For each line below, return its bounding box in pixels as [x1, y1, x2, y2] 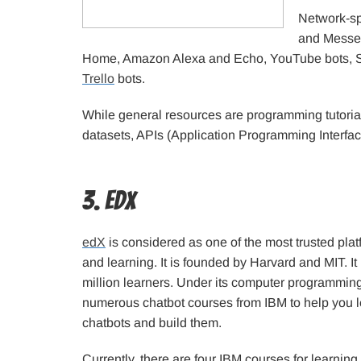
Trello [82, 71, 114, 85]
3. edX [82, 186, 135, 214]
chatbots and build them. [82, 315, 222, 330]
